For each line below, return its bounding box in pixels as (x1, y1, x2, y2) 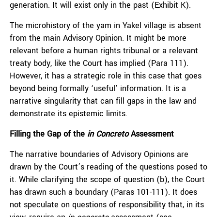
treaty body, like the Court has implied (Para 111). (10, 58, 188, 69)
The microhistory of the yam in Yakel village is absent (10, 20, 201, 31)
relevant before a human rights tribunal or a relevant (10, 45, 198, 56)
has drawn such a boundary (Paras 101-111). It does (10, 186, 197, 198)
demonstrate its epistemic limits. (10, 108, 127, 119)
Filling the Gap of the (10, 128, 87, 139)
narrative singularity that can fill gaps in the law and (10, 95, 197, 107)
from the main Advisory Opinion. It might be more (10, 32, 186, 44)
